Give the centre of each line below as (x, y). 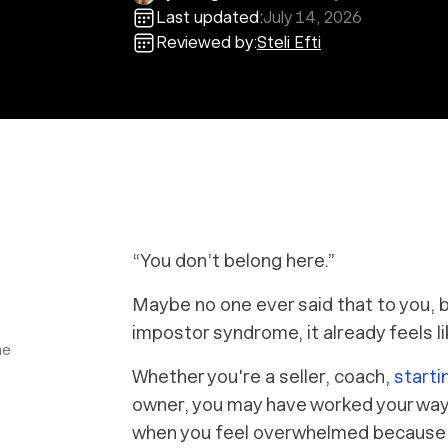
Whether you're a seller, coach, (263, 376)
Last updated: (209, 17)
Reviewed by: (206, 42)
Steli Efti (289, 42)
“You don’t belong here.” (233, 260)
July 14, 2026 (312, 17)
